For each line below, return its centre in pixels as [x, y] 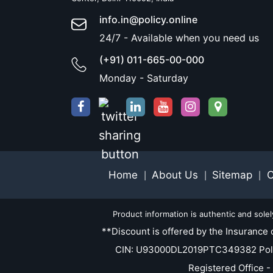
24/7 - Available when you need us [179, 38]
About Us [176, 175]
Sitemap [234, 175]
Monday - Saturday [144, 78]
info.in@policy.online [148, 19]
